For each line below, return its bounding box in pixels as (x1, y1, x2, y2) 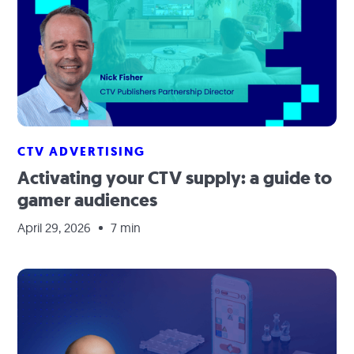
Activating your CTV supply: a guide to (17, 166, 333, 190)
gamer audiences (17, 188, 158, 213)
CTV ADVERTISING (17, 143, 146, 160)
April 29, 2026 (17, 220, 92, 235)
